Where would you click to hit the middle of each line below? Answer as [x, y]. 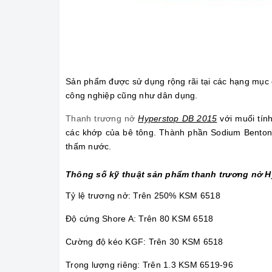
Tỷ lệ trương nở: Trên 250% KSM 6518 [143, 196]
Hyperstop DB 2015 [178, 119]
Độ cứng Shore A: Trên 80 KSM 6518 [140, 219]
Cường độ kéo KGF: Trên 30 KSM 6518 [144, 242]
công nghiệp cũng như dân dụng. [132, 96]
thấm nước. [89, 147]
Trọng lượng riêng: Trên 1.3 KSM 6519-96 [149, 265]
